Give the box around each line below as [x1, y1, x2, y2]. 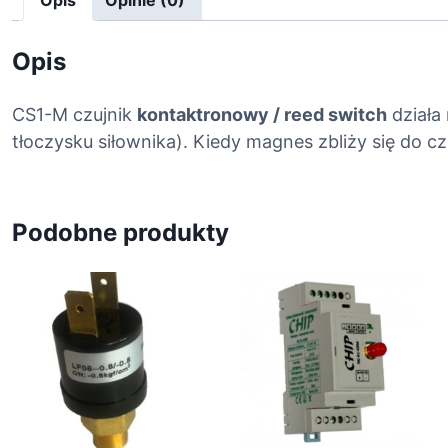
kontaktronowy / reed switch [137, 104, 387, 126]
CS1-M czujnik [12, 104, 137, 126]
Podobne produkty [12, 218, 229, 248]
